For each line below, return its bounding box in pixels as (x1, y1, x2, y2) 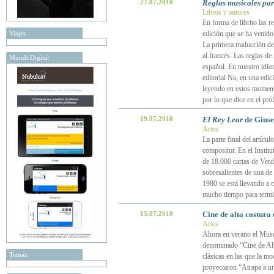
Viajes (9, 29, 26, 37)
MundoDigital (9, 54, 49, 61)
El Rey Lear (202, 115, 243, 124)
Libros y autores (202, 8, 250, 17)
